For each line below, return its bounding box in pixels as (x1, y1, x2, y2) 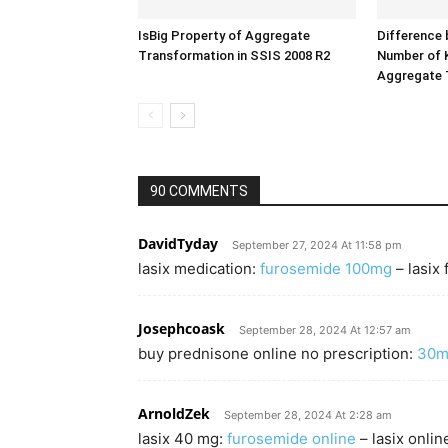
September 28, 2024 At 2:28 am (224, 408, 392, 422)
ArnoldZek (138, 404, 210, 423)
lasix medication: (138, 259, 260, 278)
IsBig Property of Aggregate (138, 28, 310, 43)
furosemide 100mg (260, 259, 392, 278)
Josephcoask (138, 319, 225, 338)
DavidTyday (138, 234, 218, 253)
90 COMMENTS (150, 183, 248, 199)
